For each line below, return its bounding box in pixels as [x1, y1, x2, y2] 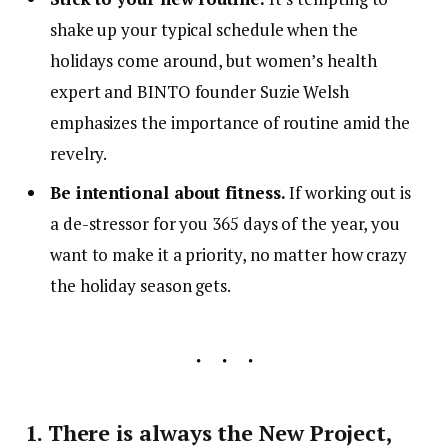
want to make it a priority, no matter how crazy [50, 242, 408, 266]
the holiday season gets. [50, 273, 231, 297]
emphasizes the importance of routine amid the [50, 111, 411, 135]
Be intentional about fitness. [50, 180, 286, 204]
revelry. [50, 142, 108, 166]
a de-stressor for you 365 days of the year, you [50, 211, 401, 235]
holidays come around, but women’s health [50, 49, 377, 73]
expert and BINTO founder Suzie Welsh [50, 80, 349, 104]
